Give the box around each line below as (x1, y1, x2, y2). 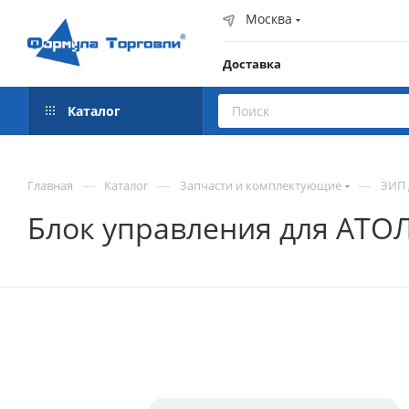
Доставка (223, 56, 281, 72)
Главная (27, 177, 73, 194)
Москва (246, 10, 292, 27)
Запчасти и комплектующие (180, 177, 341, 194)
